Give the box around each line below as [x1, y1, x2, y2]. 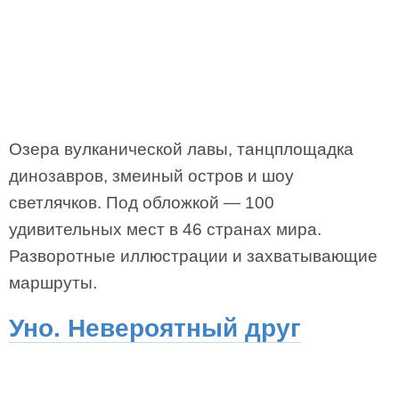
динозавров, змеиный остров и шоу [9, 167, 294, 185]
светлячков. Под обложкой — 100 [9, 193, 274, 212]
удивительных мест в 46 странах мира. [9, 220, 322, 239]
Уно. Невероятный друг [9, 314, 301, 342]
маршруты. [9, 273, 97, 292]
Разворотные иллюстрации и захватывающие [9, 247, 378, 265]
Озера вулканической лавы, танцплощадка [9, 140, 354, 159]
